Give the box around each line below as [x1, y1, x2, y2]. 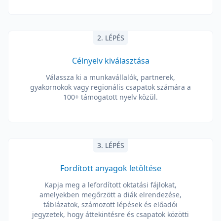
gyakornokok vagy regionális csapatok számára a [30, 82, 191, 92]
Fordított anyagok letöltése [60, 163, 161, 174]
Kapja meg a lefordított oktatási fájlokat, [44, 180, 177, 189]
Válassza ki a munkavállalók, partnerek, [46, 73, 175, 82]
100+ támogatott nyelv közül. [63, 92, 158, 102]
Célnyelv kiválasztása [72, 55, 149, 66]
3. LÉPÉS [97, 141, 124, 150]
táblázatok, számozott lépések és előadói [43, 200, 178, 209]
